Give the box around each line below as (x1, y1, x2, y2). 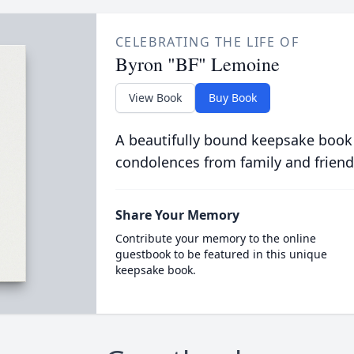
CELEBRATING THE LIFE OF (115, 33, 299, 51)
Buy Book (208, 90, 257, 105)
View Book (128, 90, 182, 105)
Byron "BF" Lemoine (115, 51, 280, 77)
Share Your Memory (115, 206, 239, 224)
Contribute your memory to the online (115, 231, 316, 246)
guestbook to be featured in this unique (115, 247, 327, 262)
